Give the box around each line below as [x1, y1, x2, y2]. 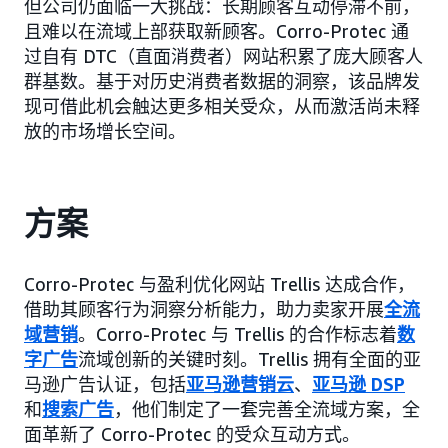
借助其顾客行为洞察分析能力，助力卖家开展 [24, 298, 384, 321]
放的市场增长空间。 [24, 120, 186, 143]
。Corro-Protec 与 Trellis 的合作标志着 [78, 323, 397, 346]
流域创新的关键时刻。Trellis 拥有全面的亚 [78, 348, 421, 371]
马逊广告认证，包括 [24, 373, 186, 396]
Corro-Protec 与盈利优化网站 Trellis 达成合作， [24, 273, 415, 296]
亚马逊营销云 [186, 373, 294, 396]
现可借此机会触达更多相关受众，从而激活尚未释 [24, 95, 420, 118]
